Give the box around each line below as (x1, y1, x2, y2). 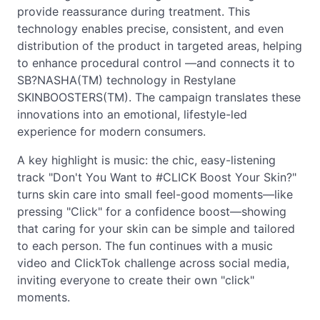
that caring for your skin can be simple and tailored (17, 221, 295, 236)
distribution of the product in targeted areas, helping (17, 39, 302, 53)
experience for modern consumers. (17, 124, 206, 139)
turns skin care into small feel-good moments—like (17, 187, 293, 201)
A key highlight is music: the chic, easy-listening (17, 153, 276, 167)
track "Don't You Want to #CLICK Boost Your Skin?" (17, 170, 296, 184)
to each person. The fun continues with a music (17, 239, 273, 253)
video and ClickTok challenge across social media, (17, 256, 289, 270)
